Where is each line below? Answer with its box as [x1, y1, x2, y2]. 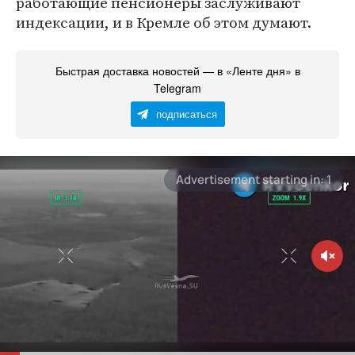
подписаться [155, 106, 217, 121]
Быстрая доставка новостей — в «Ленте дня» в [55, 63, 300, 78]
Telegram [154, 80, 201, 96]
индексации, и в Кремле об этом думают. [16, 12, 311, 32]
